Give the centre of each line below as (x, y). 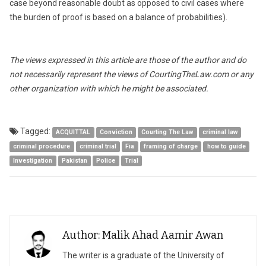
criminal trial (98, 146)
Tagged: (35, 131)
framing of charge (171, 146)
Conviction (116, 132)
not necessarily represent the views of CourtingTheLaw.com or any (132, 74)
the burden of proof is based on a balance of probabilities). (118, 17)
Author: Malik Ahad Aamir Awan (142, 235)
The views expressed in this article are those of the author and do (128, 60)
